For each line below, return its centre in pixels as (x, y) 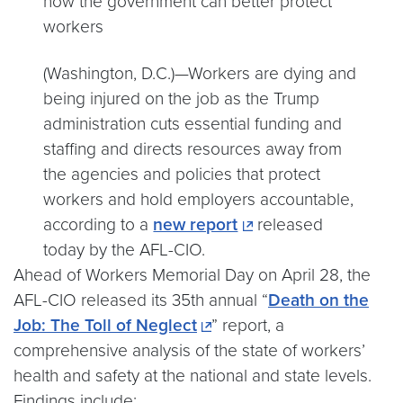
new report (196, 225)
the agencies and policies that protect (182, 175)
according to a (99, 225)
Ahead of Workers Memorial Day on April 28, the (192, 275)
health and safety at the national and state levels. (193, 376)
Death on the (318, 300)
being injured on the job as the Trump (182, 99)
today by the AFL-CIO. (127, 250)
